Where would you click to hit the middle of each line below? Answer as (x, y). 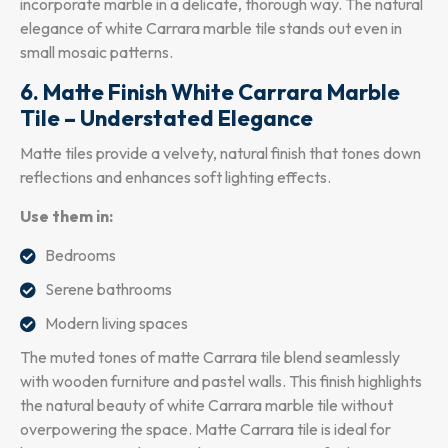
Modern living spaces (116, 322)
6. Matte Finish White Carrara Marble (210, 91)
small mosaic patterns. (96, 51)
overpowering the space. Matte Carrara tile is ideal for (205, 428)
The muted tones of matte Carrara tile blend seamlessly (210, 356)
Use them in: (66, 215)
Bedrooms (80, 254)
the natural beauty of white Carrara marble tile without (206, 404)
